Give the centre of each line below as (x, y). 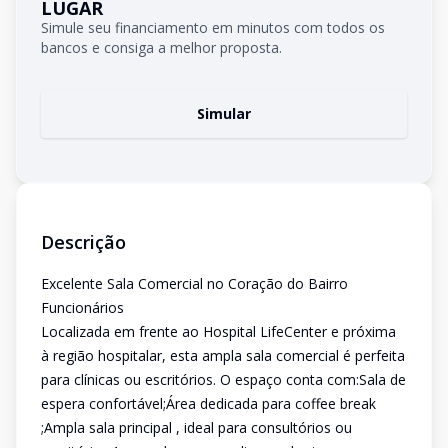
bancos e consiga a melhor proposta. (161, 47)
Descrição (83, 242)
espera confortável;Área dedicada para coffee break (208, 403)
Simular (224, 113)
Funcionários (82, 307)
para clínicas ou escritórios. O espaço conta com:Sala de (223, 379)
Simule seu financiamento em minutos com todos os (213, 27)
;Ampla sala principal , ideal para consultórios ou (196, 427)
